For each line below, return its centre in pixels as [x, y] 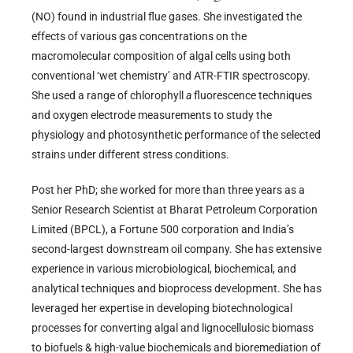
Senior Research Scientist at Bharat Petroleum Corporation [175, 210]
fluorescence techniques [252, 96]
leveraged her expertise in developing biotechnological [162, 308]
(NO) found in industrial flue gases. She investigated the [167, 17]
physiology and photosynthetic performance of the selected [176, 135]
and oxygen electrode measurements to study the [152, 115]
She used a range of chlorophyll [109, 96]
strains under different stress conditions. [130, 155]
